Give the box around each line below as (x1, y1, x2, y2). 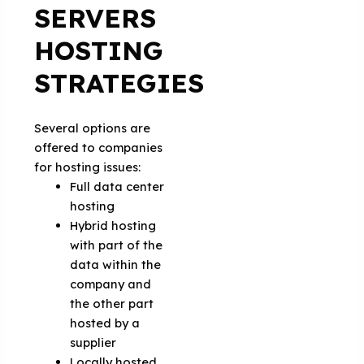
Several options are (34, 119, 151, 136)
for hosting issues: (34, 158, 141, 175)
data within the (70, 256, 162, 272)
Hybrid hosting (70, 217, 157, 233)
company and (70, 275, 152, 292)
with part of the (70, 236, 163, 253)
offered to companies (34, 139, 163, 155)
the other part (70, 295, 154, 311)
